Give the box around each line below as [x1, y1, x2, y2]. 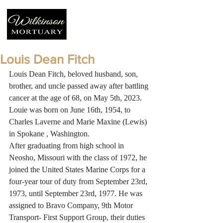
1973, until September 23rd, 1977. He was [9, 189, 144, 198]
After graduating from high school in [9, 141, 126, 150]
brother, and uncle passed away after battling [9, 82, 150, 90]
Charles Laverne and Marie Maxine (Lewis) [9, 117, 149, 126]
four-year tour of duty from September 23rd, [9, 177, 149, 186]
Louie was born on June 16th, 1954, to [9, 106, 132, 114]
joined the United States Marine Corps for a [9, 165, 147, 174]
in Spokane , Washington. [9, 129, 90, 138]
